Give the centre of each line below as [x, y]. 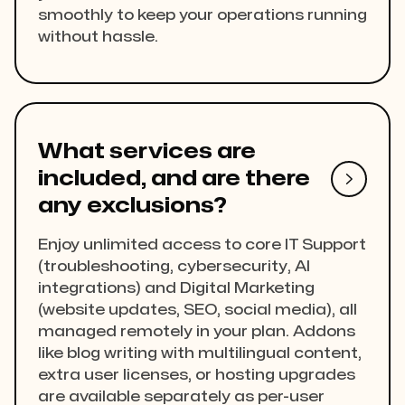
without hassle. [98, 38]
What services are [147, 152]
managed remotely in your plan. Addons [197, 332]
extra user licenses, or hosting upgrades [197, 376]
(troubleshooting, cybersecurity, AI [174, 267]
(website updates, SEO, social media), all [198, 311]
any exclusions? [132, 206]
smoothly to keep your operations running [202, 16]
